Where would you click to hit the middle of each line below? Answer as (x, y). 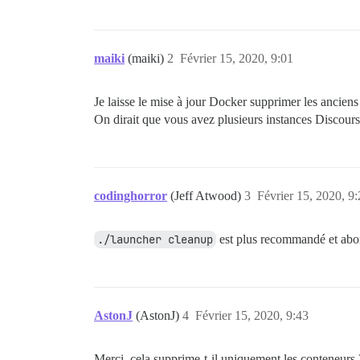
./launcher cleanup (155, 239)
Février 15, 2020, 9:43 (252, 315)
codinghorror (131, 196)
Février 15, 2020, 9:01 (237, 58)
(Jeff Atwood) (207, 196)
